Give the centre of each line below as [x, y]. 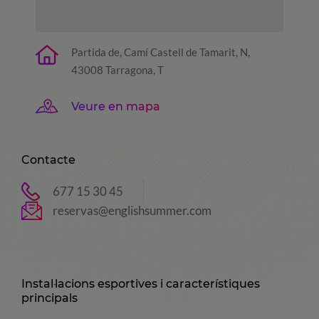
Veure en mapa [116, 106]
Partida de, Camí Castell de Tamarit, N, [161, 52]
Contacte [48, 160]
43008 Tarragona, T [117, 70]
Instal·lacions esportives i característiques [141, 284]
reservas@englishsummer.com [132, 210]
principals [49, 298]
